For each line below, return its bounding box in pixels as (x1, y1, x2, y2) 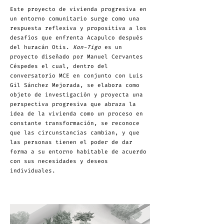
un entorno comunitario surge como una (10, 15, 139, 22)
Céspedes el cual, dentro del (10, 62, 108, 70)
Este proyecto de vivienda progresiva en (10, 5, 146, 13)
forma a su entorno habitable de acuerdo (10, 148, 146, 155)
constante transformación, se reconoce (10, 119, 139, 127)
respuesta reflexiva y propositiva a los (10, 24, 146, 32)
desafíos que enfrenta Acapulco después (10, 34, 143, 41)
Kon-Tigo (73, 43, 101, 51)
